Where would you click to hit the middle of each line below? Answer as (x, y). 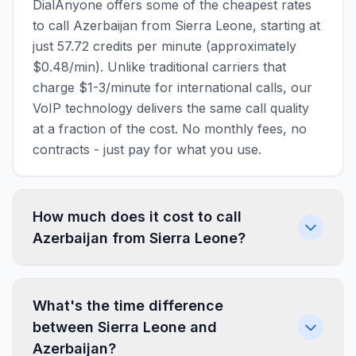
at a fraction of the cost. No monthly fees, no (170, 129)
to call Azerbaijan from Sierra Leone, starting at (176, 25)
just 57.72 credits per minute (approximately (164, 46)
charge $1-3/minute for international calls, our (172, 87)
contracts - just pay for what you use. (147, 149)
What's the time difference (128, 306)
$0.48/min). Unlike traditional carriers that (159, 67)
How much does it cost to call (137, 217)
